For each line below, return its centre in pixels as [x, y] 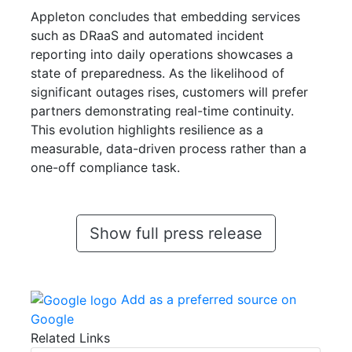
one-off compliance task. [105, 167]
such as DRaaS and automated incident [147, 35]
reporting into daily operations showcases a [162, 54]
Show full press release [176, 233]
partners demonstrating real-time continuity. [162, 110]
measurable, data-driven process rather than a [169, 148]
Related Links [70, 338]
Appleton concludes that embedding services [165, 16]
